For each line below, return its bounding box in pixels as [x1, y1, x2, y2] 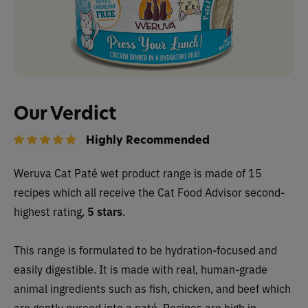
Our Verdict [14, 101, 116, 125]
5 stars [87, 203, 122, 219]
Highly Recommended [86, 132, 210, 147]
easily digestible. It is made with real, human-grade [14, 261, 267, 276]
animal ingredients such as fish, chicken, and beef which [14, 280, 291, 296]
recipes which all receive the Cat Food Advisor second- [14, 184, 285, 199]
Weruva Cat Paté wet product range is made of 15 [14, 165, 262, 180]
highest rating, [14, 203, 87, 219]
